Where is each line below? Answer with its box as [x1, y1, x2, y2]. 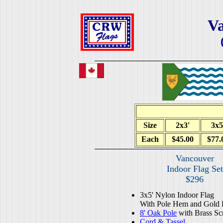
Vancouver [175, 153, 214, 163]
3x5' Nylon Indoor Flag [140, 191, 214, 199]
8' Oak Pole [140, 209, 177, 217]
